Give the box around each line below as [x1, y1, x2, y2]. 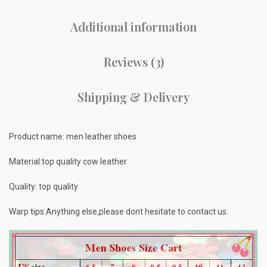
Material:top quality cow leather [9, 157, 127, 167]
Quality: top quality [9, 182, 78, 192]
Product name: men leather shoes [9, 132, 136, 142]
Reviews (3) [103, 54, 164, 70]
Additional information [70, 18, 197, 35]
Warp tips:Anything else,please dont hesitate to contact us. [9, 207, 228, 217]
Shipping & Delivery [77, 89, 190, 105]
